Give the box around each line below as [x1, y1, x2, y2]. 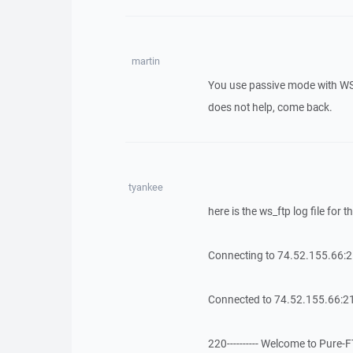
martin [131, 54, 160, 68]
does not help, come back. [207, 100, 333, 114]
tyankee [128, 180, 163, 194]
